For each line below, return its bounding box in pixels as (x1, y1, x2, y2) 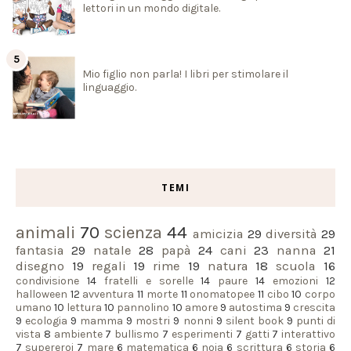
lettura (67, 301, 103, 315)
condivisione (16, 274, 79, 288)
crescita (293, 301, 336, 315)
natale (92, 243, 132, 259)
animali (16, 222, 75, 244)
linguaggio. (82, 81, 136, 95)
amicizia (192, 226, 244, 242)
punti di (295, 314, 336, 328)
